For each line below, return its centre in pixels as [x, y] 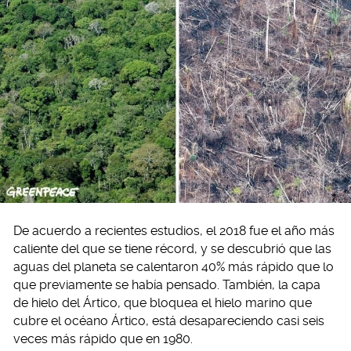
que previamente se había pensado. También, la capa [167, 285]
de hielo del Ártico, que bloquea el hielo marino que [163, 303]
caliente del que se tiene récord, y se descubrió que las [172, 249]
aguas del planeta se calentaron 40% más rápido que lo [174, 267]
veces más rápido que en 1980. [103, 339]
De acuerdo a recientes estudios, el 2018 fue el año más [174, 231]
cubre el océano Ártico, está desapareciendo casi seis [169, 321]
